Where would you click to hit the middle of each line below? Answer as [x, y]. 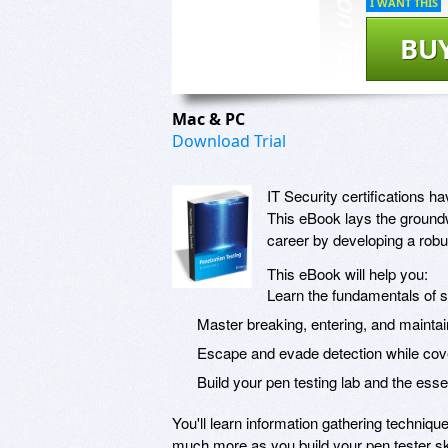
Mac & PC [210, 118]
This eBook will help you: [347, 273]
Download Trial [229, 140]
